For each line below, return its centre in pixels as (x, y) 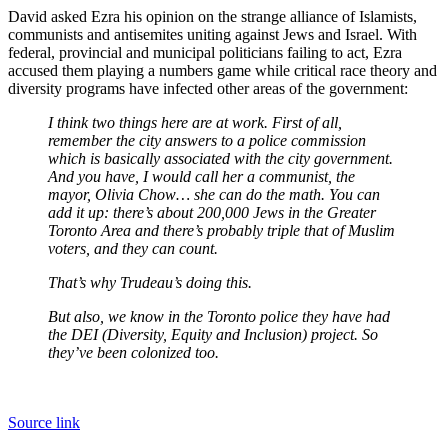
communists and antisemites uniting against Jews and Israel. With (212, 34)
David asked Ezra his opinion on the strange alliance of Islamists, (212, 16)
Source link (44, 422)
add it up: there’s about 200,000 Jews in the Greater (212, 212)
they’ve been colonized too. (135, 352)
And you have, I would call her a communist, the (201, 176)
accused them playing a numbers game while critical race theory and (222, 70)
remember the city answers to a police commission (207, 140)
